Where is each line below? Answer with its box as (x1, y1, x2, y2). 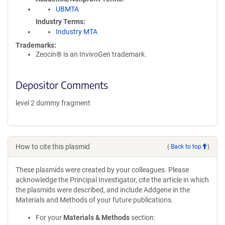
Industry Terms (36, 18, 83, 26)
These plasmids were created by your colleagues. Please (16, 166, 189, 174)
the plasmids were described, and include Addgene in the (16, 186, 190, 194)
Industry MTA (56, 28, 97, 36)
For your (36, 213, 63, 221)
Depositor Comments (16, 78, 108, 91)
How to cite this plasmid (16, 143, 90, 151)
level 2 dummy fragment (16, 99, 90, 107)
